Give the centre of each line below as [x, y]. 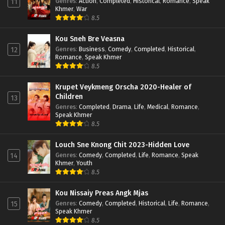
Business [92, 49]
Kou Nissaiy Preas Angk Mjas [102, 193]
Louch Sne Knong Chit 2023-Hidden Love [122, 145]
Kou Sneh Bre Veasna [90, 39]
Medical [158, 106]
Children [69, 96]
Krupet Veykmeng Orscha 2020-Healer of [123, 87]
